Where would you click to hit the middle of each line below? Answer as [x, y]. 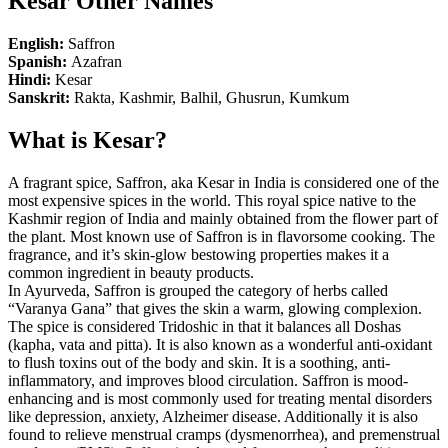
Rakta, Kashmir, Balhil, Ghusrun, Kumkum [211, 97]
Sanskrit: [41, 97]
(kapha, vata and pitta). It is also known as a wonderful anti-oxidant [220, 344]
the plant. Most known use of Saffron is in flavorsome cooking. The [221, 236]
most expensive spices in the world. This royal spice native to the [212, 200]
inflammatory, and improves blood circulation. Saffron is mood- [208, 380]
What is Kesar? [87, 139]
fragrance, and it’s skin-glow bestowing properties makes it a [198, 254]
